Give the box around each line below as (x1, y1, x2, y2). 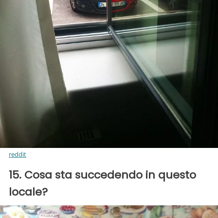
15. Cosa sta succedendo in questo (9, 167, 196, 182)
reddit (9, 149, 26, 159)
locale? (9, 184, 48, 200)
